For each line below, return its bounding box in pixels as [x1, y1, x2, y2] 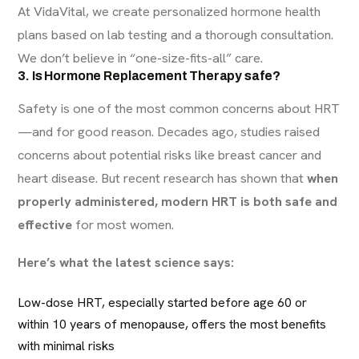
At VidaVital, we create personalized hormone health [18, 2, 321, 20]
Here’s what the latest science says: [18, 253, 235, 271]
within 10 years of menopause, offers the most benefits [18, 316, 327, 333]
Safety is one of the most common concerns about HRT [18, 99, 341, 117]
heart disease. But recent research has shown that [18, 169, 308, 187]
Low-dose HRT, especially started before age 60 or [18, 294, 308, 311]
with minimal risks [18, 337, 115, 354]
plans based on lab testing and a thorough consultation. [18, 26, 334, 43]
